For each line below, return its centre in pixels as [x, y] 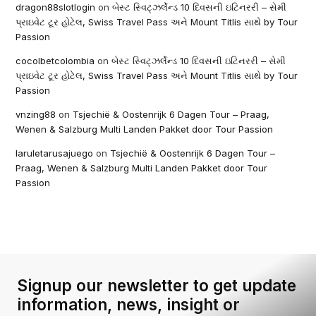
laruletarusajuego [55, 153]
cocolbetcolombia [55, 61]
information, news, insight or [128, 304]
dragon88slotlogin [56, 7]
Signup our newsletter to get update [157, 285]
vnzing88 [36, 114]
